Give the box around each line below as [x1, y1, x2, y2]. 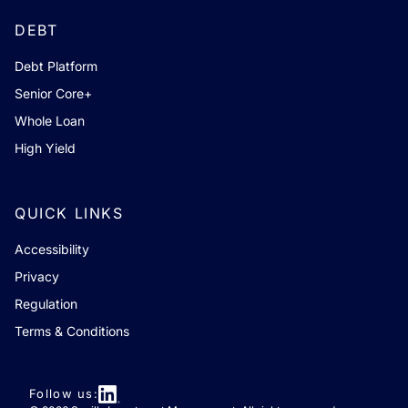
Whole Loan [15, 112, 85, 128]
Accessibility [15, 240, 89, 257]
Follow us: [29, 386, 98, 402]
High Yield [15, 139, 76, 156]
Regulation [15, 295, 77, 311]
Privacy [15, 268, 59, 284]
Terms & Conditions [15, 322, 129, 339]
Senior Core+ [15, 85, 92, 101]
